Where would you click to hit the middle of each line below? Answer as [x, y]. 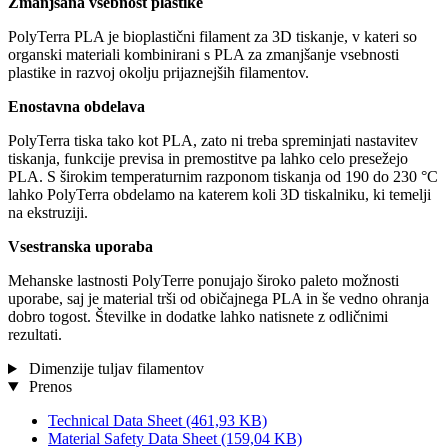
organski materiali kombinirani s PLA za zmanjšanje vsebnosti [203, 55]
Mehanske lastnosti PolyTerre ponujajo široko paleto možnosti [203, 281]
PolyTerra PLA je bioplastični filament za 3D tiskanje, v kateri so [212, 37]
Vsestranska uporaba [80, 247]
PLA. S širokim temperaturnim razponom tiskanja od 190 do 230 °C [223, 177]
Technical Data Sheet [117, 421]
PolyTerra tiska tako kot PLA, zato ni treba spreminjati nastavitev [213, 141]
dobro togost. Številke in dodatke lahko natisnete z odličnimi [198, 317]
